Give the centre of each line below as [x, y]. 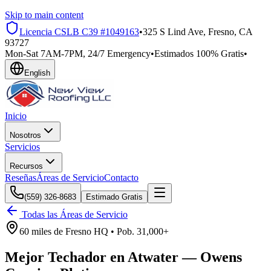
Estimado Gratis [114, 197]
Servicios [22, 147]
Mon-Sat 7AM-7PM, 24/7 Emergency [78, 54]
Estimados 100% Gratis [199, 54]
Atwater [153, 257]
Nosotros [25, 135]
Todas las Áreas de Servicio [75, 214]
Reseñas [21, 178]
